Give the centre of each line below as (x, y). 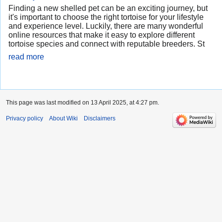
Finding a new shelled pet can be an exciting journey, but (108, 8)
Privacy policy (25, 119)
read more (26, 57)
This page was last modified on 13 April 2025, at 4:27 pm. (83, 103)
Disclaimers (100, 119)
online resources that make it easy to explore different (102, 35)
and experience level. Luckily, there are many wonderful (106, 26)
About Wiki (63, 119)
